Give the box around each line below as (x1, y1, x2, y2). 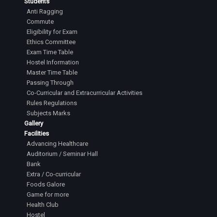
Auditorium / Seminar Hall (27, 150, 98, 157)
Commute (27, 18, 54, 25)
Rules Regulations (27, 99, 77, 107)
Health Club (27, 201, 59, 208)
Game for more (27, 191, 69, 198)
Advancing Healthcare (27, 140, 88, 147)
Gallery (24, 120, 43, 127)
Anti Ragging (27, 8, 63, 15)
